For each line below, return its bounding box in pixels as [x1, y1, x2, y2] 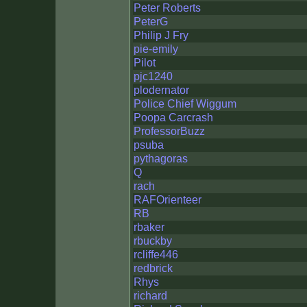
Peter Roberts [134, 2, 201, 14]
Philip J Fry [134, 29, 188, 41]
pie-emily [134, 43, 178, 55]
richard [134, 290, 167, 302]
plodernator [134, 84, 189, 96]
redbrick [134, 262, 173, 274]
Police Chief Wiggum [134, 98, 236, 110]
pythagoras [134, 153, 188, 164]
